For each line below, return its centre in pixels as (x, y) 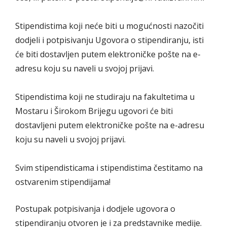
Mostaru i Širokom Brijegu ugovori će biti (94, 111)
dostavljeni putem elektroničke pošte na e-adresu (110, 125)
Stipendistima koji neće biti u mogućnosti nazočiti (109, 26)
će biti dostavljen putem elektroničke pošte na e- (108, 54)
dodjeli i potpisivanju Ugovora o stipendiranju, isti (109, 40)
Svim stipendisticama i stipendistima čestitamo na (109, 168)
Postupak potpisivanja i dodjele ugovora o (95, 209)
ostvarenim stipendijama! (63, 182)
